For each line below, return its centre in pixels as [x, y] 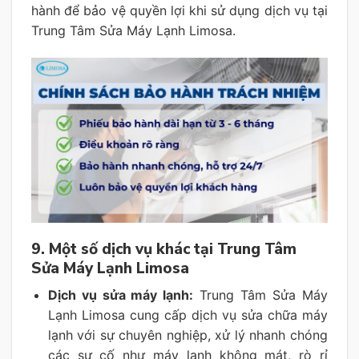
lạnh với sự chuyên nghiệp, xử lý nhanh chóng [188, 335]
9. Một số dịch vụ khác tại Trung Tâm [164, 249]
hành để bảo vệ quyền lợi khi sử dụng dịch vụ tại [179, 11]
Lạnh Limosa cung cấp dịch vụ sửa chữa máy [188, 315]
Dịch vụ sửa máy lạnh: [121, 295]
